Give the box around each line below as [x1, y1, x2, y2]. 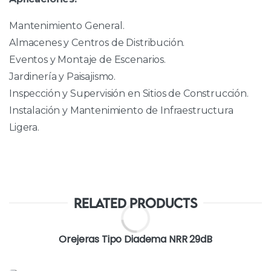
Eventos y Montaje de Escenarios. [9, 53, 166, 65]
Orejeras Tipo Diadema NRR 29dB [59, 232, 212, 246]
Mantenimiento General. [9, 19, 125, 31]
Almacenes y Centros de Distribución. [9, 36, 185, 48]
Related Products [74, 194, 197, 211]
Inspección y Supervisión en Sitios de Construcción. [9, 87, 249, 99]
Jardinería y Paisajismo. [9, 70, 116, 82]
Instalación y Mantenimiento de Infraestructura [9, 104, 233, 116]
